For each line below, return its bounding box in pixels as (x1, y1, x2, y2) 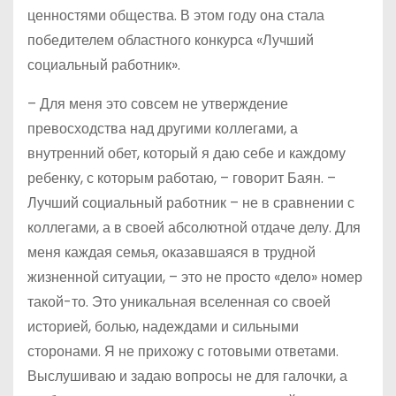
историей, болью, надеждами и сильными (27, 316, 299, 338)
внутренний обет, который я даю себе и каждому (27, 143, 346, 164)
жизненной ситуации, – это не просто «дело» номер (27, 267, 362, 288)
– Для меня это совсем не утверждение (27, 94, 288, 115)
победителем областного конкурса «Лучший (27, 30, 314, 51)
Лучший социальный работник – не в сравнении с (27, 193, 354, 214)
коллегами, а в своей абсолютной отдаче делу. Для (27, 217, 361, 239)
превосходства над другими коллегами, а (27, 118, 298, 140)
